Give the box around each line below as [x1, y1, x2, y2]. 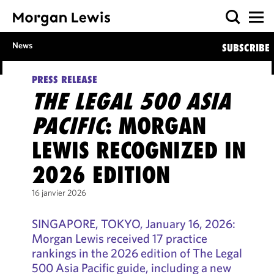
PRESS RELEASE [31, 73, 97, 86]
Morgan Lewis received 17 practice [31, 231, 207, 246]
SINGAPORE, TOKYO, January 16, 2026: [31, 216, 235, 231]
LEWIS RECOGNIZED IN [31, 136, 246, 164]
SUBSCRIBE [221, 42, 270, 54]
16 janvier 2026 [31, 187, 86, 198]
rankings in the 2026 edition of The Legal [31, 245, 242, 261]
